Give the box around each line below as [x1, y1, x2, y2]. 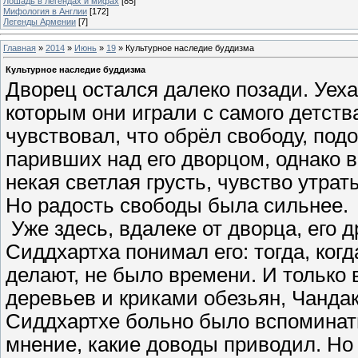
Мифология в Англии [3, 6, 87, 16]
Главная [3, 42, 36, 53]
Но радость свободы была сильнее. [6, 194, 348, 217]
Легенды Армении [3, 16, 76, 26]
